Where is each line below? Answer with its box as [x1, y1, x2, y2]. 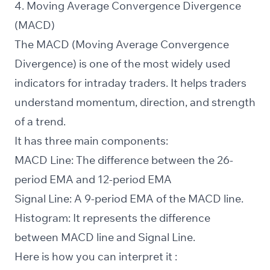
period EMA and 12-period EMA [14, 172, 172, 187]
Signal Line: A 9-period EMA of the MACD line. [14, 192, 243, 206]
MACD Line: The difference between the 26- [14, 153, 233, 168]
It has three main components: [14, 134, 168, 148]
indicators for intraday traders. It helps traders [14, 76, 246, 90]
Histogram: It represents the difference [14, 211, 210, 225]
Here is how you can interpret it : [14, 250, 177, 264]
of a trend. [14, 115, 66, 129]
